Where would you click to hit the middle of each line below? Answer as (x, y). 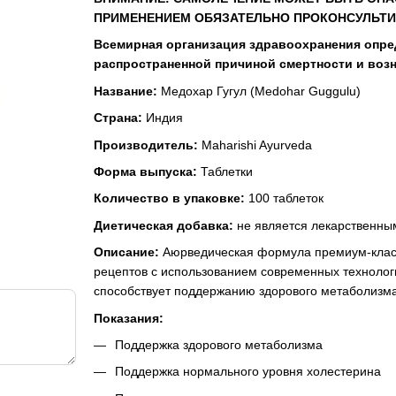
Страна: (118, 118)
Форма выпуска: (145, 171)
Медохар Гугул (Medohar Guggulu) (259, 91)
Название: (125, 91)
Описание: (126, 252)
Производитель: (145, 145)
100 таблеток (284, 198)
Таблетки (225, 171)
